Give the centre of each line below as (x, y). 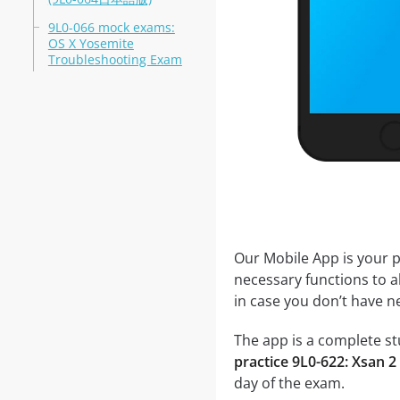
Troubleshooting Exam (115, 59)
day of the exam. (289, 383)
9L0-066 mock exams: (111, 27)
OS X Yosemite (91, 43)
